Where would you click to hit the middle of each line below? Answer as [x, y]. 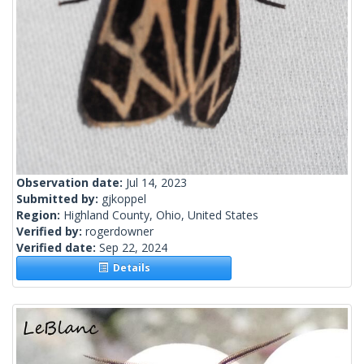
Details [129, 268]
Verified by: [51, 232]
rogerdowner [119, 232]
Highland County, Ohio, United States [161, 215]
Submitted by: [59, 199]
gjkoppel [124, 199]
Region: [40, 215]
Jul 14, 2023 [156, 183]
